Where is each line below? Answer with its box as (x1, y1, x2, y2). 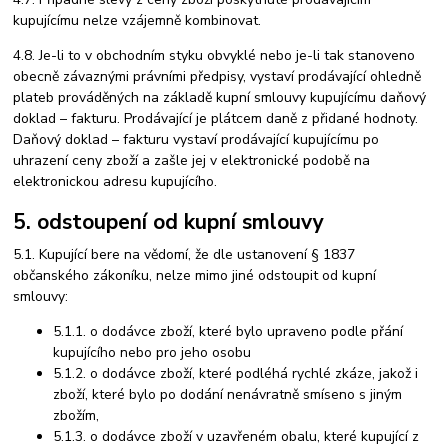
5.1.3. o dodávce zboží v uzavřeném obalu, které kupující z (53, 426, 420, 446)
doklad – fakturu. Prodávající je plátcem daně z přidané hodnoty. (13, 108, 419, 128)
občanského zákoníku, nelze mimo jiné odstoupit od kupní (13, 265, 377, 285)
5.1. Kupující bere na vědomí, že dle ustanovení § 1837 (13, 244, 356, 264)
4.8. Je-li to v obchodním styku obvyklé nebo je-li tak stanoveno (13, 45, 416, 65)
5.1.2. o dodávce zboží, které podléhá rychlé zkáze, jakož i (53, 363, 419, 383)
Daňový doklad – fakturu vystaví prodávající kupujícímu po (13, 129, 380, 149)
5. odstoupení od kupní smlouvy (13, 208, 325, 237)
